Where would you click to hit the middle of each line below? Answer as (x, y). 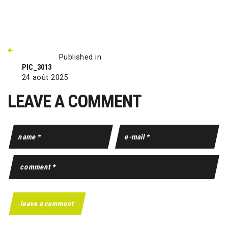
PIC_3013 (36, 67)
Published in (80, 57)
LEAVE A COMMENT (75, 101)
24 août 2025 (45, 78)
